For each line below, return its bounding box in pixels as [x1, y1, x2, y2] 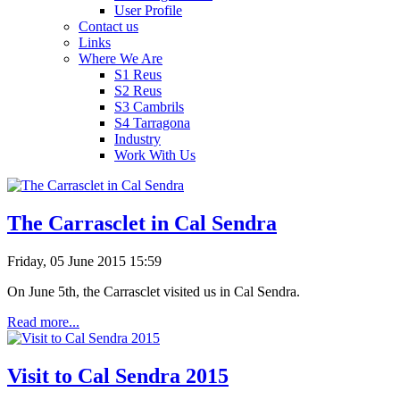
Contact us [79, 19, 138, 35]
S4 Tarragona [114, 115, 190, 131]
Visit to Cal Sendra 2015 [7, 363, 229, 387]
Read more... [7, 314, 79, 330]
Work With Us [114, 147, 196, 163]
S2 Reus [114, 83, 162, 99]
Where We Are [79, 51, 162, 67]
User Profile [114, 3, 182, 19]
